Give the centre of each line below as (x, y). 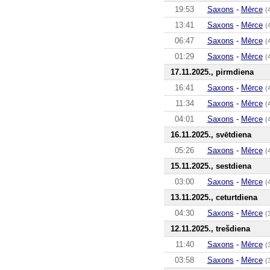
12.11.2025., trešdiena (210, 228)
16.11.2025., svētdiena (211, 134)
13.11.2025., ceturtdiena (214, 197)
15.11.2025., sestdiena (211, 166)
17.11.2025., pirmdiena (212, 72)
